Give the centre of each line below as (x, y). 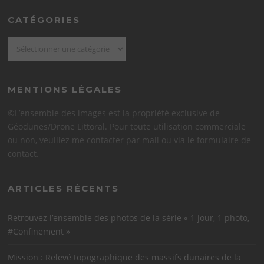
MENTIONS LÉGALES (65, 90)
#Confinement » (39, 232)
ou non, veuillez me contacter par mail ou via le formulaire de (130, 140)
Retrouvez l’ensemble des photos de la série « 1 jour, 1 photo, (129, 218)
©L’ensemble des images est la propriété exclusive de (114, 113)
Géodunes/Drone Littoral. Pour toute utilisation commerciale (127, 127)
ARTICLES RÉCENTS (64, 189)
